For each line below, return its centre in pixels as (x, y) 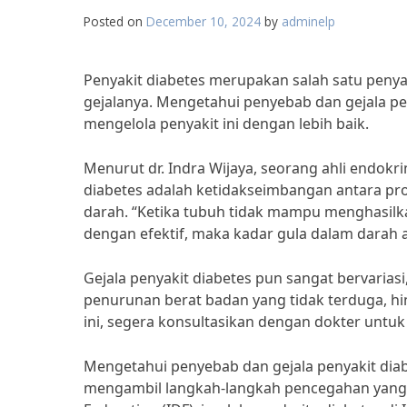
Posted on (115, 21)
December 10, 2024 (203, 21)
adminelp (308, 21)
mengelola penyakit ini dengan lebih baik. (226, 124)
